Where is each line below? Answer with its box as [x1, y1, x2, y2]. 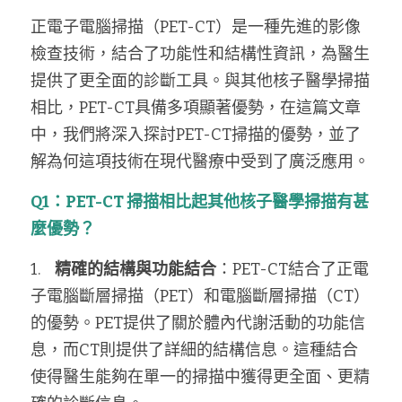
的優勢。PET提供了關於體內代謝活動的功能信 [31, 313, 365, 333]
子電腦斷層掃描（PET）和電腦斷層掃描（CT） [31, 286, 370, 306]
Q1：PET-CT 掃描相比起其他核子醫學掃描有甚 [31, 192, 369, 212]
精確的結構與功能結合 [55, 259, 216, 279]
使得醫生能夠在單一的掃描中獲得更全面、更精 [31, 367, 370, 387]
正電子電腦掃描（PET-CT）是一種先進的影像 [31, 17, 361, 37]
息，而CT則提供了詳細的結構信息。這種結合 [31, 340, 358, 360]
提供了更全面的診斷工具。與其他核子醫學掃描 [31, 71, 370, 91]
